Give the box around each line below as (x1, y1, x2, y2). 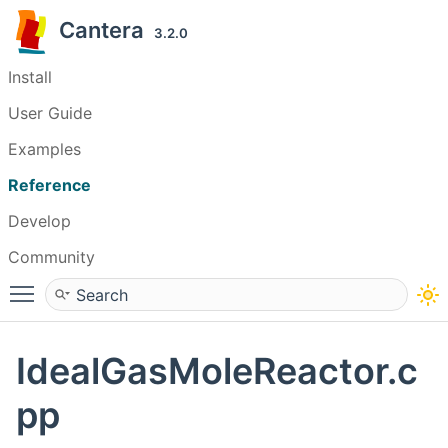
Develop (8, 211, 71, 231)
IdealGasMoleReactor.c (16, 349, 418, 394)
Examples (8, 139, 81, 159)
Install (8, 67, 52, 87)
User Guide (8, 103, 92, 123)
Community (8, 247, 95, 267)
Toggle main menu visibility (44, 275, 250, 295)
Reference (8, 175, 91, 195)
